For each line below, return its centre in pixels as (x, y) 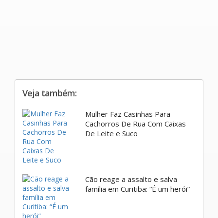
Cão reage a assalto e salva (131, 179)
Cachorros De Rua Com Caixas (135, 123)
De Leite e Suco (111, 133)
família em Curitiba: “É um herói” (137, 189)
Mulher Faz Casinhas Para (127, 114)
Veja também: (49, 93)
